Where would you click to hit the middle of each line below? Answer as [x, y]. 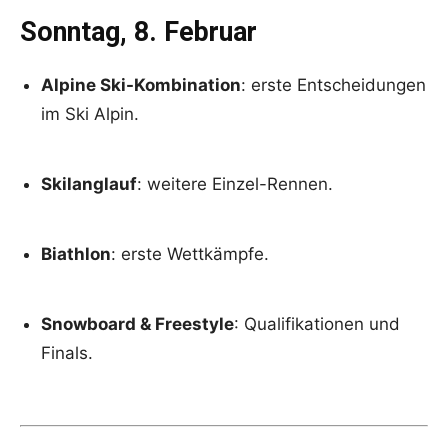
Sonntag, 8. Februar [138, 31]
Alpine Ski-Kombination [141, 84]
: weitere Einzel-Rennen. [235, 183]
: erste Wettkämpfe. [190, 253]
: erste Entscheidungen [333, 84]
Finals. [67, 352]
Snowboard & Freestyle [137, 323]
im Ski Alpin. [90, 113]
